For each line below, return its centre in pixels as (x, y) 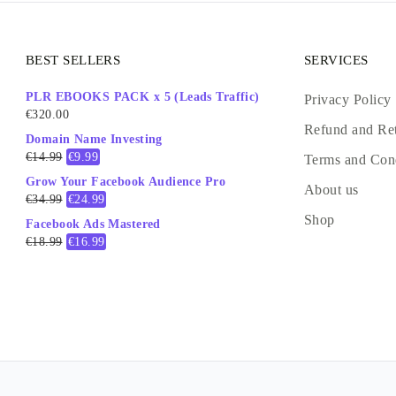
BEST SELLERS (73, 60)
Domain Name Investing (94, 139)
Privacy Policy (348, 99)
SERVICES (336, 60)
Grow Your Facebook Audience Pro (126, 182)
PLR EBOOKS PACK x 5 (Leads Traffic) (143, 97)
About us (331, 190)
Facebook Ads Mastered (93, 224)
